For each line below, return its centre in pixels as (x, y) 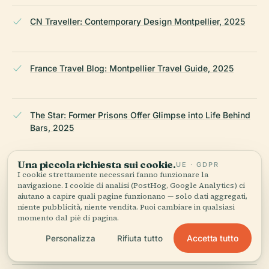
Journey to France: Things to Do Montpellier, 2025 (130, 174)
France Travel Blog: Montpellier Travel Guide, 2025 (132, 68)
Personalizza (70, 238)
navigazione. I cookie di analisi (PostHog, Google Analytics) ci (131, 185)
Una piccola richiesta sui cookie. (97, 164)
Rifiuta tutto (140, 238)
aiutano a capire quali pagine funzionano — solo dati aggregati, (132, 196)
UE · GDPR (197, 164)
